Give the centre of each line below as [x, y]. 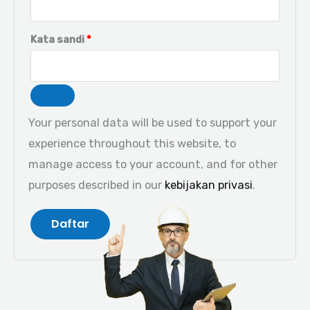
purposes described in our [97, 185]
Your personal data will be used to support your [153, 122]
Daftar [70, 224]
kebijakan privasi [209, 185]
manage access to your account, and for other [153, 164]
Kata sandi [58, 40]
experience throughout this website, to [132, 143]
